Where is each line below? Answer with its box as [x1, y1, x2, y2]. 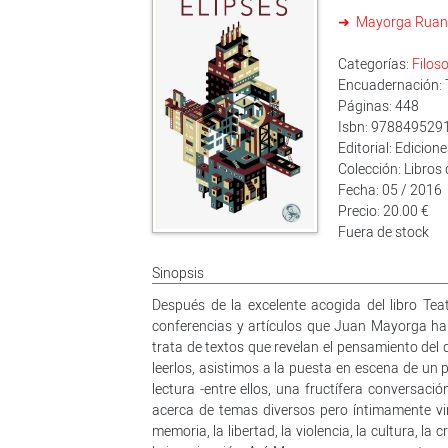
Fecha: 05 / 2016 [337, 180, 442, 199]
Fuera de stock [337, 222, 429, 241]
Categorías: [337, 54, 412, 73]
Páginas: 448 [337, 96, 419, 115]
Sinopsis [152, 263, 204, 282]
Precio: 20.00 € [337, 201, 429, 220]
